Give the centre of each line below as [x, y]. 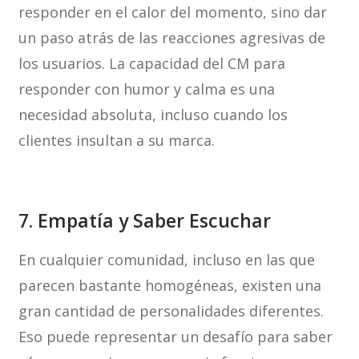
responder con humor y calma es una [146, 89]
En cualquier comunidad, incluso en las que [166, 260]
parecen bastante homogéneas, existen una [169, 286]
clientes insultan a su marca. [116, 141]
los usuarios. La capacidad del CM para [151, 64]
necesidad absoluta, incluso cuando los [153, 115]
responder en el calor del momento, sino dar [172, 12]
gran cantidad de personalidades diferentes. [171, 311]
